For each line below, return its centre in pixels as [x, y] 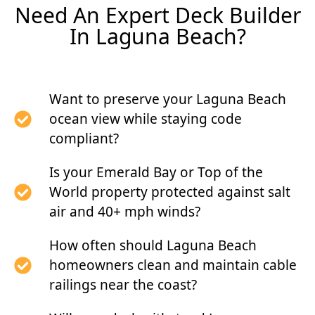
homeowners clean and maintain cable [173, 265]
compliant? [84, 139]
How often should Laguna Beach [153, 246]
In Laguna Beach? [157, 37]
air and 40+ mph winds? [125, 212]
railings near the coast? [123, 285]
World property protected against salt [170, 192]
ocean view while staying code [146, 119]
